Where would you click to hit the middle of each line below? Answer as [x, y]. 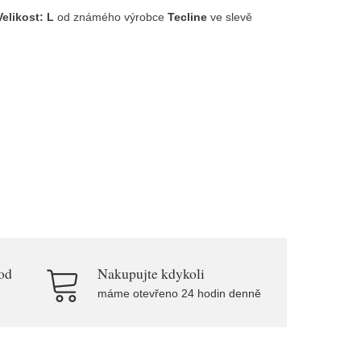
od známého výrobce [111, 17]
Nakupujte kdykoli [151, 273]
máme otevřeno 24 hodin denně [179, 293]
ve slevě [230, 17]
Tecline [188, 17]
